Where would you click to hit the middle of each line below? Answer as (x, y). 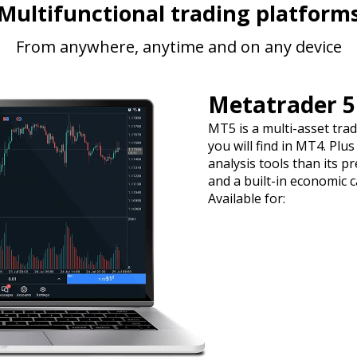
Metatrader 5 (282, 104)
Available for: (247, 198)
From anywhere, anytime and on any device (178, 47)
